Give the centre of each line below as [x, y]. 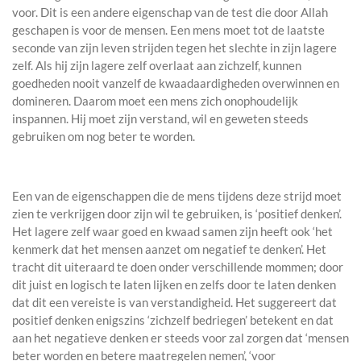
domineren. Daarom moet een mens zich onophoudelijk [155, 101]
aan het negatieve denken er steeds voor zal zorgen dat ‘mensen [180, 338]
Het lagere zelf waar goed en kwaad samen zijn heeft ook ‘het [172, 232]
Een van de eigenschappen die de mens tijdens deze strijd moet [177, 196]
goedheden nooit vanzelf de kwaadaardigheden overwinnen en [176, 83]
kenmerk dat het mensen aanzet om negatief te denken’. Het [169, 249]
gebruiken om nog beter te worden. [104, 137]
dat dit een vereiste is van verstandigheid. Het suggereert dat [174, 303]
